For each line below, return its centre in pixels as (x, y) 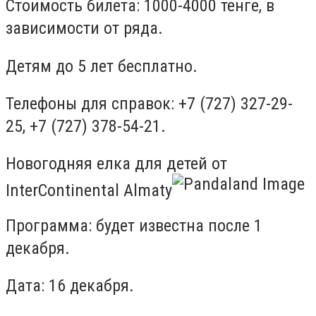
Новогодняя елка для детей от (116, 163)
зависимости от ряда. (84, 28)
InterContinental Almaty (89, 190)
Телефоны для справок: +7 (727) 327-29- (149, 104)
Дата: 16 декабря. (70, 286)
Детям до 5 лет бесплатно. (102, 66)
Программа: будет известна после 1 (134, 225)
